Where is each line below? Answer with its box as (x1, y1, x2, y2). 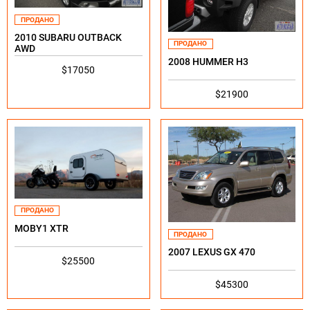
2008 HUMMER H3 (167, 55, 248, 67)
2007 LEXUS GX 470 (167, 246, 255, 258)
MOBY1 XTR (15, 222, 69, 234)
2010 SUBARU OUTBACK (15, 32, 122, 44)
